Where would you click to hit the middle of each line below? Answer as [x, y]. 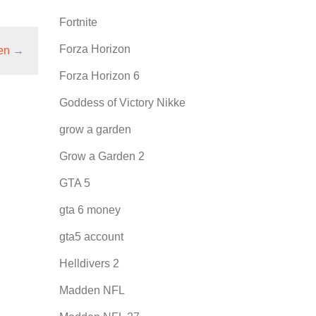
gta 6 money [90, 210]
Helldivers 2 [89, 263]
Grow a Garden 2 [102, 156]
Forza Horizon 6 [99, 76]
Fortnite [78, 22]
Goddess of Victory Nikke [122, 103]
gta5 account [91, 237]
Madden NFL [92, 290]
